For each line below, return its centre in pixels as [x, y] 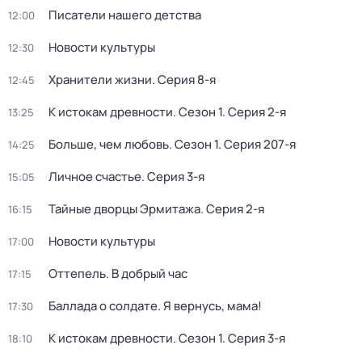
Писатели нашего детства [125, 15]
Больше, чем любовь [109, 144]
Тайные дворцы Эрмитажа [124, 209]
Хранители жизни [100, 80]
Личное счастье [95, 177]
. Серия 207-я [257, 144]
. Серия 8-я [184, 80]
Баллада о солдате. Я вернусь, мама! [155, 306]
